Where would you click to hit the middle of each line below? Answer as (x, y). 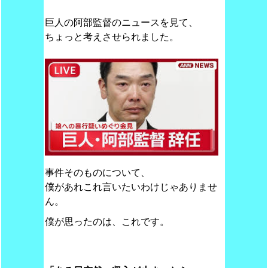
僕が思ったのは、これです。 (107, 222)
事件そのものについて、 (97, 173)
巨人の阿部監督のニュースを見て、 (121, 22)
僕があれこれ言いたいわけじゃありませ (131, 187)
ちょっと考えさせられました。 (112, 37)
